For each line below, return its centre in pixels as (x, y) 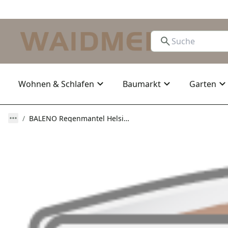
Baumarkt (142, 84)
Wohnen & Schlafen (56, 84)
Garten (203, 84)
